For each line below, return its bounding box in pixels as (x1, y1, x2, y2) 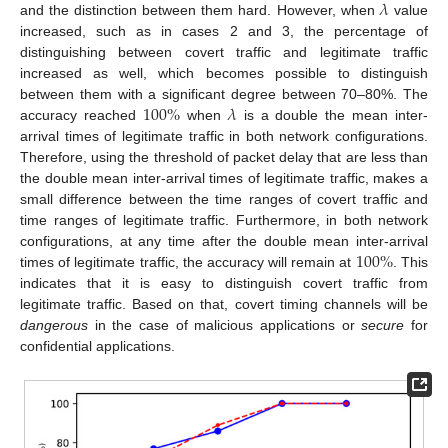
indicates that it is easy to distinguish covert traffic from (20, 275, 428, 292)
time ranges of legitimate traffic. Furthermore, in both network (20, 212, 428, 229)
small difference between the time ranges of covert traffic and (20, 191, 428, 208)
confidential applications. (20, 338, 175, 355)
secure (361, 317, 405, 334)
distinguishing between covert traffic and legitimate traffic (20, 44, 428, 61)
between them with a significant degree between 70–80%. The (20, 86, 428, 103)
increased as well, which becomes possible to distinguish (20, 65, 428, 82)
